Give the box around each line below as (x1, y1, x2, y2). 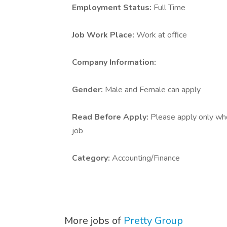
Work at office (136, 29, 187, 41)
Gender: (72, 84, 105, 95)
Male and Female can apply (105, 84, 201, 95)
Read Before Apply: (72, 111, 150, 123)
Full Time (154, 2, 185, 13)
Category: (72, 153, 112, 164)
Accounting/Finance (112, 153, 180, 164)
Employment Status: (72, 2, 154, 13)
